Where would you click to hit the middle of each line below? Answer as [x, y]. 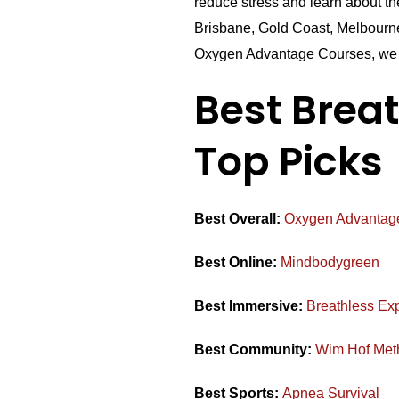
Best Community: [255, 350]
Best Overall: [240, 219]
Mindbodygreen [330, 263]
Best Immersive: [251, 306]
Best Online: [238, 263]
